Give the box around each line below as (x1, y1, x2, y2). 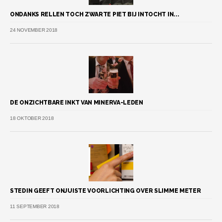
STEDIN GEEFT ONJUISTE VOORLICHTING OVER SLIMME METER (10, 187, 201, 194)
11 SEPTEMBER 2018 (10, 203, 59, 209)
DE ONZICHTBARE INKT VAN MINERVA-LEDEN (10, 99, 143, 106)
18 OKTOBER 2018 (10, 115, 54, 121)
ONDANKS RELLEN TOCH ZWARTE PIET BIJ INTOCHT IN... (10, 10, 179, 18)
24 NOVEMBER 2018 (10, 27, 57, 33)
